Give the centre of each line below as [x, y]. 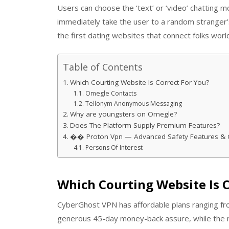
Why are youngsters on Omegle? [123, 114]
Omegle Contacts [111, 94]
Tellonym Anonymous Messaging [133, 104]
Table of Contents [103, 67]
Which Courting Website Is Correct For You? [139, 83]
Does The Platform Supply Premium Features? [145, 125]
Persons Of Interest [114, 148]
